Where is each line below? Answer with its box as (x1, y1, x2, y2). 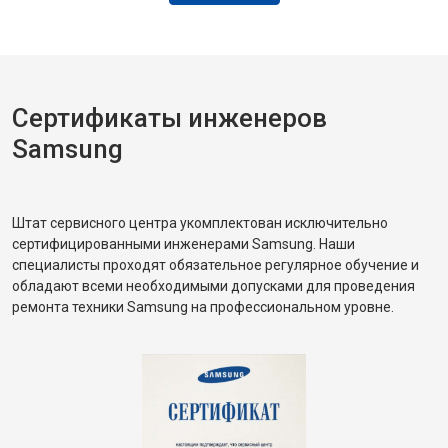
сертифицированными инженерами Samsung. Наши (12, 236, 355, 252)
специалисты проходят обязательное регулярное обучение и (12, 257, 419, 273)
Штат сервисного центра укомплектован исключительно (12, 215, 388, 231)
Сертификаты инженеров (12, 103, 327, 133)
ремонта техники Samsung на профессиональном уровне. (12, 299, 394, 315)
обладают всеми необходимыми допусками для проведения (12, 278, 415, 294)
